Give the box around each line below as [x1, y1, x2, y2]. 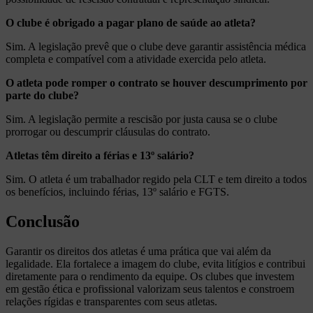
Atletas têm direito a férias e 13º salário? [6, 149, 194, 161]
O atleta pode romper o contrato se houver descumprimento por [6, 76, 307, 89]
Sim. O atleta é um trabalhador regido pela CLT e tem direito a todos [6, 173, 307, 185]
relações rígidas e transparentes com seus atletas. [6, 295, 217, 307]
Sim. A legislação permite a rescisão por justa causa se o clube [6, 112, 277, 125]
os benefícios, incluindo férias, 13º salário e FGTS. [6, 185, 229, 198]
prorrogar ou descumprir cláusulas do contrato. [6, 125, 210, 138]
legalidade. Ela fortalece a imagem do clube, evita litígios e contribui [6, 257, 305, 270]
